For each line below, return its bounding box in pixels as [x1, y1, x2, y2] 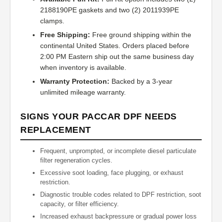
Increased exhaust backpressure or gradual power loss [40, 213, 197, 221]
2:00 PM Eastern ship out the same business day [40, 53, 194, 61]
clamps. [40, 17, 64, 25]
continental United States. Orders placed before [40, 42, 189, 50]
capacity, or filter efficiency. [40, 200, 119, 208]
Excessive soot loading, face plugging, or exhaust [40, 169, 183, 177]
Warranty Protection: [40, 77, 110, 86]
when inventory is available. [40, 63, 126, 72]
